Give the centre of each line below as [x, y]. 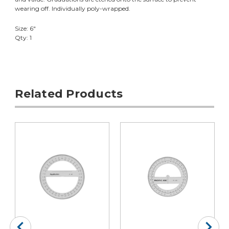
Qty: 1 [24, 37]
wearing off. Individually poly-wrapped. [73, 8]
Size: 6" [26, 28]
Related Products [69, 94]
